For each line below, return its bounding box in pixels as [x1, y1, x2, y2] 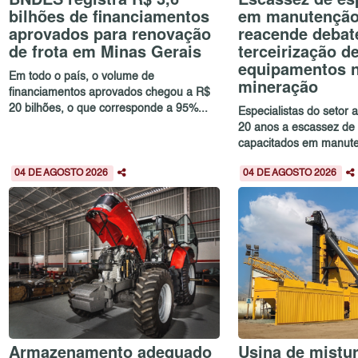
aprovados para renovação [9, 22, 212, 46]
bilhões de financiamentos [9, 4, 210, 28]
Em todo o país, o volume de [9, 70, 155, 82]
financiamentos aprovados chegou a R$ [9, 86, 211, 98]
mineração [237, 74, 318, 98]
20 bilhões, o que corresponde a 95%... [9, 102, 209, 114]
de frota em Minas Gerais [9, 39, 202, 63]
